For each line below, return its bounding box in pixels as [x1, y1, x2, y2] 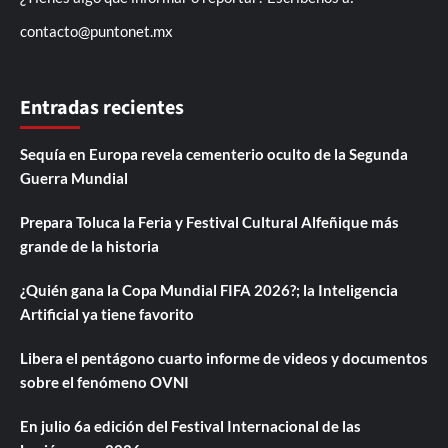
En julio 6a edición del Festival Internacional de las [20, 417, 361, 436]
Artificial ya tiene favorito [20, 305, 194, 324]
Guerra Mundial [20, 169, 128, 188]
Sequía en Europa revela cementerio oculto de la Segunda [20, 145, 408, 164]
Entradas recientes [20, 94, 184, 123]
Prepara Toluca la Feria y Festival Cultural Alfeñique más [20, 213, 399, 232]
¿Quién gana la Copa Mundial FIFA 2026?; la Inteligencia [20, 281, 398, 300]
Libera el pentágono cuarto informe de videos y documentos [20, 349, 428, 368]
